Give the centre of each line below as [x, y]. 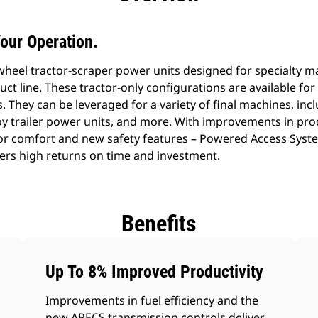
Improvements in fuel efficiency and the [152, 300]
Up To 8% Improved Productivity [155, 272]
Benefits [159, 224]
